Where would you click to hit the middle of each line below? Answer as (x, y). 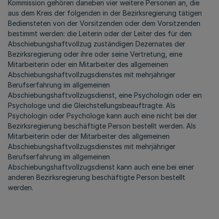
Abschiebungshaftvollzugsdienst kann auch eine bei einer (101, 167)
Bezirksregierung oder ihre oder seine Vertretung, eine (95, 54)
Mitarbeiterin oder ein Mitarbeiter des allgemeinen (88, 64)
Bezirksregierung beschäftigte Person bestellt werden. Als (102, 126)
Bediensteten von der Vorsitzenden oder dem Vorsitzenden (104, 23)
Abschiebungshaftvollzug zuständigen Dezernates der (97, 44)
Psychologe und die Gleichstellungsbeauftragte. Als (92, 105)
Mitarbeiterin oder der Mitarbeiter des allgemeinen (89, 136)
